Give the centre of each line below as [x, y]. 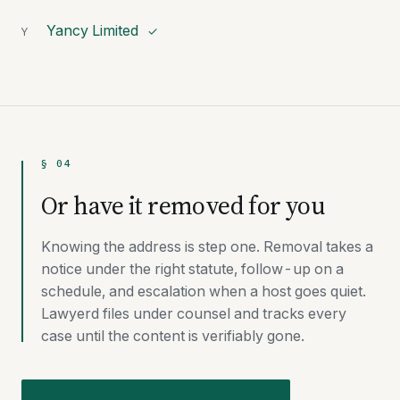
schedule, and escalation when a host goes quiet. [204, 291]
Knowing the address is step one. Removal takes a [207, 246]
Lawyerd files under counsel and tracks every [194, 313]
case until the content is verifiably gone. [173, 336]
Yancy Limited [92, 30]
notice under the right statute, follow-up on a [192, 269]
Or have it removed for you [183, 205]
